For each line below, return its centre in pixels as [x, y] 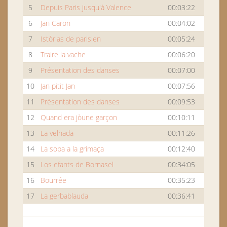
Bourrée [53, 180]
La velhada [57, 133]
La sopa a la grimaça [72, 149]
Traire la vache [63, 54]
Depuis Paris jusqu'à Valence [86, 7]
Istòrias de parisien [71, 39]
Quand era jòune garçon [79, 117]
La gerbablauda [64, 196]
